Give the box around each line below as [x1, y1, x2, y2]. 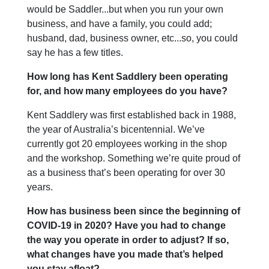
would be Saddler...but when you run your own [27, 4, 223, 14]
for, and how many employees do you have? [27, 85, 230, 96]
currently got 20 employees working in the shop [27, 138, 227, 149]
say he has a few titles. [27, 47, 123, 58]
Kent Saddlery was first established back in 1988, [27, 109, 236, 120]
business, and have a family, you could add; [27, 18, 212, 29]
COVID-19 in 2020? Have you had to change [27, 220, 226, 231]
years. [27, 181, 53, 192]
